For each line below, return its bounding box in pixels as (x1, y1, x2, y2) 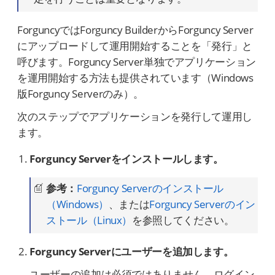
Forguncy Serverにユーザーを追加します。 (29, 244, 234, 258)
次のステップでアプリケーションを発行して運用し (17, 109, 252, 123)
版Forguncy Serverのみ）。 (17, 87, 144, 101)
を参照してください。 (132, 213, 234, 227)
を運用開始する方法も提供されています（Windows (17, 71, 254, 85)
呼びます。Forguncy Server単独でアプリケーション (17, 55, 256, 69)
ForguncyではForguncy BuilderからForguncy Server (17, 23, 254, 37)
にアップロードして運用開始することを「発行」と (17, 39, 252, 53)
